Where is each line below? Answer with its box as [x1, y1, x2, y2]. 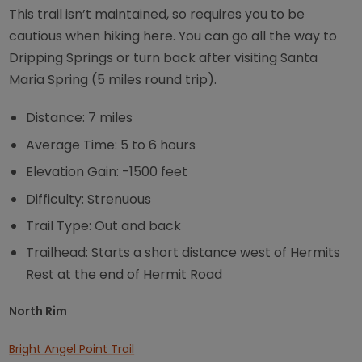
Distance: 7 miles [26, 108, 133, 128]
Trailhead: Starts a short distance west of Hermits [26, 243, 341, 263]
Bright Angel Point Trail [9, 340, 135, 357]
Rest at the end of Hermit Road [26, 265, 223, 284]
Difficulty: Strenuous [26, 189, 152, 208]
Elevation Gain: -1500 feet [26, 162, 188, 182]
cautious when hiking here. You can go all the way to [9, 27, 338, 46]
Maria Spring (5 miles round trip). [9, 70, 217, 90]
